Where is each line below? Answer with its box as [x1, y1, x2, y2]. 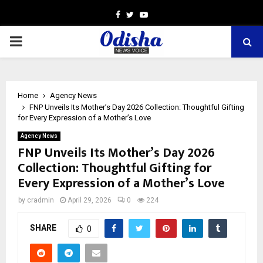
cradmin [27, 196, 54, 204]
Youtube [147, 9, 179, 19]
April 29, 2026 [68, 196, 112, 204]
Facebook [119, 9, 156, 19]
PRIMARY [9, 33, 69, 49]
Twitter [133, 9, 160, 19]
